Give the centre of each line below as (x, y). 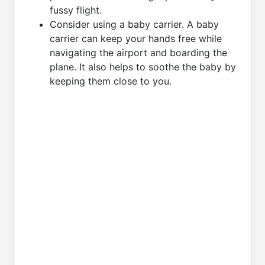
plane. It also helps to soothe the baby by (143, 67)
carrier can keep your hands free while (136, 38)
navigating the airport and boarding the (138, 52)
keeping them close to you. (111, 81)
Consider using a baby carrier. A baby (134, 24)
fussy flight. (76, 10)
